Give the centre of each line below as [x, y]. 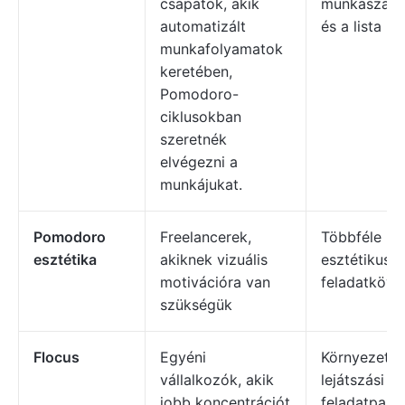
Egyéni [183, 357]
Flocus [57, 357]
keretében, [196, 71]
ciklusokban [201, 117]
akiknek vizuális [214, 259]
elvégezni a [199, 162]
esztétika [65, 259]
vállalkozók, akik [217, 380]
